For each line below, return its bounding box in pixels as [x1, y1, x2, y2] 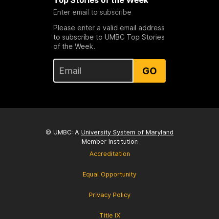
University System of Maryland [81, 129, 174, 136]
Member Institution [81, 138, 138, 146]
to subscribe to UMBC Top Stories [53, 33, 165, 42]
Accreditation [89, 150, 130, 158]
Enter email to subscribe [53, 8, 131, 17]
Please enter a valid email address [53, 23, 165, 32]
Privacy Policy [88, 191, 131, 199]
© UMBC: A [45, 129, 81, 136]
